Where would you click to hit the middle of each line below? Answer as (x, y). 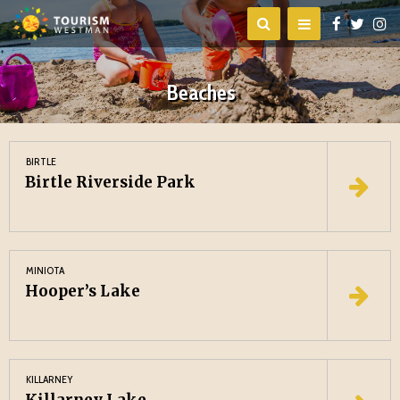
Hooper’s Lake (83, 291)
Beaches (200, 92)
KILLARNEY (50, 379)
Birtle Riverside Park (110, 182)
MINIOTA (45, 270)
